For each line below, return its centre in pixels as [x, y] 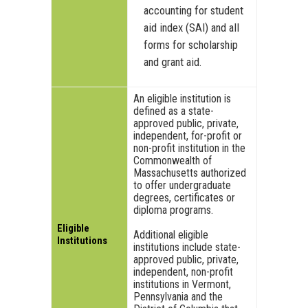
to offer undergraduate [182, 186]
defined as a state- [174, 111]
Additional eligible [171, 235]
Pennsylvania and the [178, 297]
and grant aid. [173, 62]
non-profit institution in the [189, 148]
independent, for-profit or [188, 136]
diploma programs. [173, 210]
